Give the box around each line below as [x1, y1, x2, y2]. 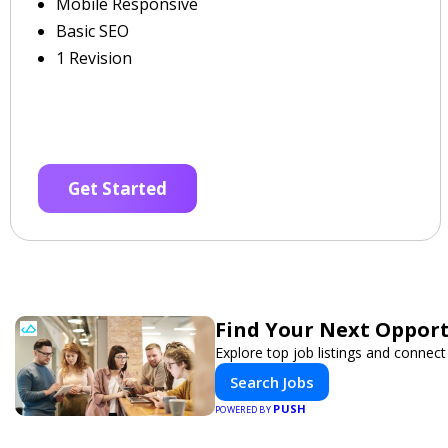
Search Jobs [230, 372, 314, 392]
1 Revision [56, 47, 132, 69]
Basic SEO [56, 20, 129, 42]
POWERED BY [215, 403, 274, 416]
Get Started [68, 177, 167, 200]
